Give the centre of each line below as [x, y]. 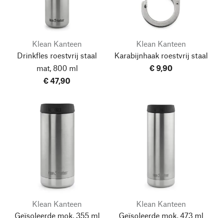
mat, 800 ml [57, 68]
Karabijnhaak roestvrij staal [161, 55]
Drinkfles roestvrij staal [57, 55]
